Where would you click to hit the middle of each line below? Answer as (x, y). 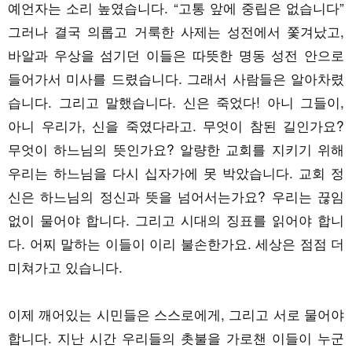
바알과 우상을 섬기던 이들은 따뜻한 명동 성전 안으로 (176, 54)
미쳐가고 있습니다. (67, 266)
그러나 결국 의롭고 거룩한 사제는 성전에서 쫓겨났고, (176, 31)
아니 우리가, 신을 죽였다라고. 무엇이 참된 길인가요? (176, 125)
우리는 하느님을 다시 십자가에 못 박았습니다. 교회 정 (176, 172)
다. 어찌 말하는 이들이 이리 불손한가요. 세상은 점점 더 (176, 243)
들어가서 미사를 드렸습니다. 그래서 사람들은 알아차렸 (176, 78)
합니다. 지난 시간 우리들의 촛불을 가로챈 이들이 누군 (176, 337)
